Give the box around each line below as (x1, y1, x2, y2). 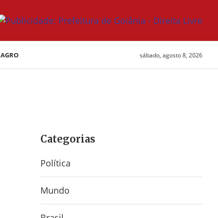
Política (40, 157, 71, 169)
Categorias (40, 133, 96, 145)
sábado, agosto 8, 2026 (140, 51, 202, 59)
